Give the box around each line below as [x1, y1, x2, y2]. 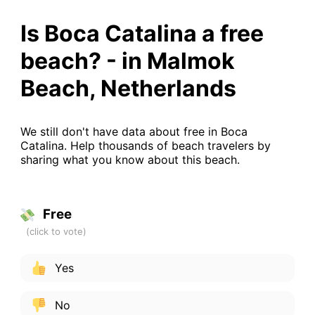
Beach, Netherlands [20, 74, 236, 102]
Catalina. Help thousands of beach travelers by [20, 138, 271, 153]
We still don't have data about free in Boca [20, 124, 247, 139]
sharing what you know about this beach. [20, 152, 240, 167]
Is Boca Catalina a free [20, 19, 264, 47]
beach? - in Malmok [20, 46, 235, 75]
